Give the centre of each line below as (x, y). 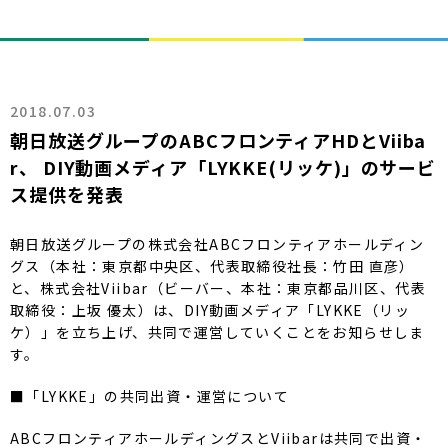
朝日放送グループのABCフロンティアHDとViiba (218, 139)
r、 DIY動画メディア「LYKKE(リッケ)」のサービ (223, 166)
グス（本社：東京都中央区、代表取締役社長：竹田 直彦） (212, 265)
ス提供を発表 (67, 193)
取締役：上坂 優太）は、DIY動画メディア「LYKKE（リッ (210, 309)
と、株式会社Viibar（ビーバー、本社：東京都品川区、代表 (218, 287)
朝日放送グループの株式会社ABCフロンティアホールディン (217, 243)
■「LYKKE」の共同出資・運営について (149, 395)
